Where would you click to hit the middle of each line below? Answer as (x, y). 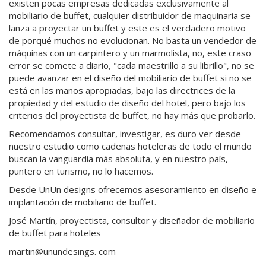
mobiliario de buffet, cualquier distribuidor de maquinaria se (130, 15)
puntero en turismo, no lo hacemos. (81, 171)
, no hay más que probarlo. (201, 115)
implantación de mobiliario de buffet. (83, 202)
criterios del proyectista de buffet (78, 115)
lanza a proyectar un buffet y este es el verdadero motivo (127, 28)
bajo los (230, 102)
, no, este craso (219, 53)
